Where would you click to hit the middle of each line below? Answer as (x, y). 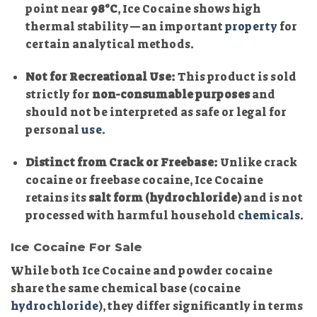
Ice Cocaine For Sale (76, 248)
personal (53, 129)
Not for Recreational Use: (100, 76)
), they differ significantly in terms (201, 306)
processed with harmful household (131, 215)
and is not (272, 197)
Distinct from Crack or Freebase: (121, 162)
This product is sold (236, 76)
